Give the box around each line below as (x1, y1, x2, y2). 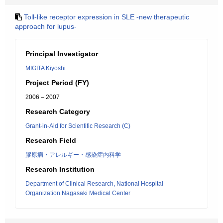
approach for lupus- (15, 22, 77, 30)
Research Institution (25, 165, 95, 173)
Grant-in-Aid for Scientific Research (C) (25, 122, 130, 129)
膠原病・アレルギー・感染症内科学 (25, 151, 121, 158)
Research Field (25, 136, 76, 144)
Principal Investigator (25, 50, 98, 58)
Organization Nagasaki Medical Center (25, 190, 130, 197)
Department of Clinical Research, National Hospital (25, 180, 163, 187)
